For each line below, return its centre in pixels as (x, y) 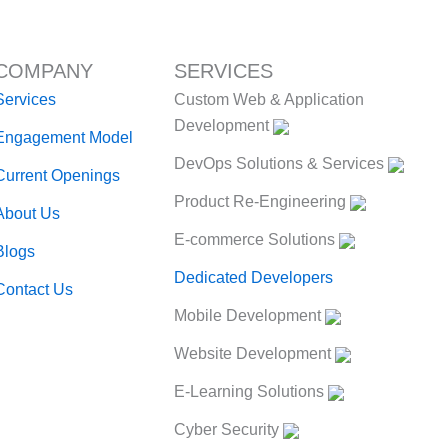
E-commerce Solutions (256, 239)
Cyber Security (228, 429)
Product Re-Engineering (262, 201)
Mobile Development (249, 315)
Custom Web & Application (269, 99)
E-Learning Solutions (251, 391)
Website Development (254, 353)
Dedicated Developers (253, 277)
